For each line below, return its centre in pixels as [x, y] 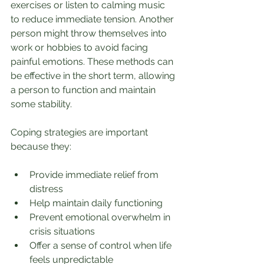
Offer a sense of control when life [102, 245]
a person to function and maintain [84, 90]
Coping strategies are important [80, 132]
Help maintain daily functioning [96, 203]
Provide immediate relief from [95, 175]
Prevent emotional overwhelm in [101, 217]
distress [46, 189]
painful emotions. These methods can [93, 62]
